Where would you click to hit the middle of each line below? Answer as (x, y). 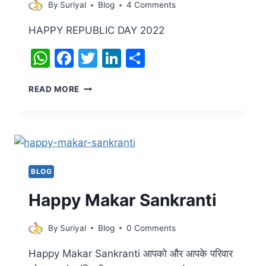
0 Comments (151, 228)
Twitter (129, 58)
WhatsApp (97, 58)
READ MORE (54, 89)
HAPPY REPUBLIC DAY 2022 (96, 31)
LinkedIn (159, 58)
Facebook (118, 58)
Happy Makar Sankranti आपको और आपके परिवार (131, 253)
